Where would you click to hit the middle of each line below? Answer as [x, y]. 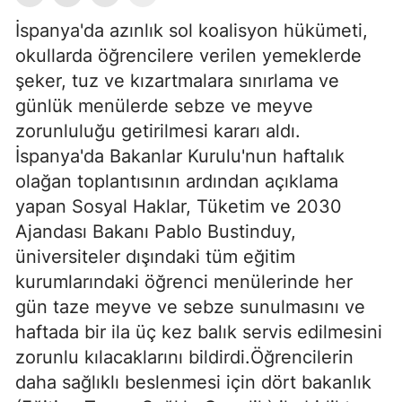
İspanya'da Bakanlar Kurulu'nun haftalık [180, 157]
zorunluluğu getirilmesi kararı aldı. [158, 131]
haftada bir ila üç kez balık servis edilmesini [199, 332]
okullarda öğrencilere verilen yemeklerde [188, 56]
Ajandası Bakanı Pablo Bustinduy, [156, 232]
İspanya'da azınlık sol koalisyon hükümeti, [192, 31]
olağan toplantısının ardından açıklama [177, 182]
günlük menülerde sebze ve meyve [164, 106]
